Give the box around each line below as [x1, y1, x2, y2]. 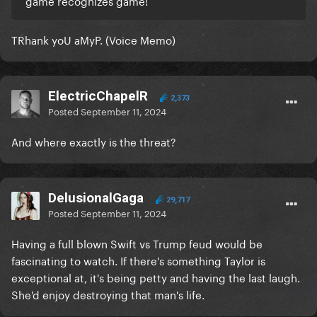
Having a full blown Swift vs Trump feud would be [11, 234, 263, 252]
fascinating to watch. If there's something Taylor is [11, 251, 265, 269]
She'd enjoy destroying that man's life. [11, 285, 207, 303]
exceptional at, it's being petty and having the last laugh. [11, 268, 300, 286]
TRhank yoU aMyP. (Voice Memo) [11, 30, 175, 48]
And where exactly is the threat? [11, 132, 176, 150]
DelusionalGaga [48, 190, 144, 207]
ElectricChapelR [48, 88, 148, 105]
